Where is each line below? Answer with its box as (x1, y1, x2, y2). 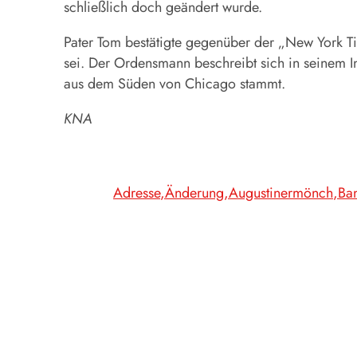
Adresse (113, 182, 160, 204)
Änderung (165, 182, 224, 204)
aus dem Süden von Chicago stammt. (64, 73, 285, 94)
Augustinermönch (229, 182, 333, 204)
